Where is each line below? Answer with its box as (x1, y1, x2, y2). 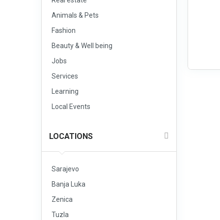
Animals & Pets (52, 11, 99, 19)
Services (52, 72, 78, 80)
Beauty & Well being (52, 42, 112, 50)
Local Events (52, 103, 90, 110)
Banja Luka (52, 180, 85, 188)
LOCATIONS (49, 132, 93, 141)
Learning (52, 87, 79, 95)
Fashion (52, 27, 76, 34)
